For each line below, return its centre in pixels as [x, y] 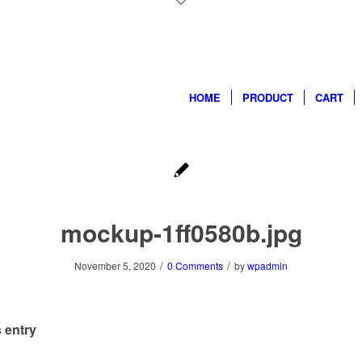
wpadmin [267, 265]
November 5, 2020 [115, 265]
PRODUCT [267, 97]
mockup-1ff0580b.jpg [181, 232]
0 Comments [195, 265]
